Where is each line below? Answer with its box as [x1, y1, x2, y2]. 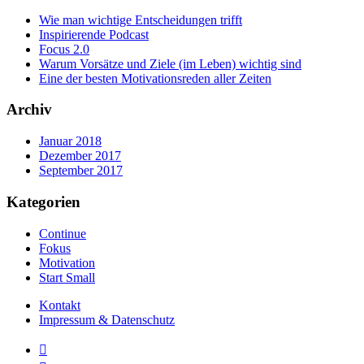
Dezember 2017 [39, 149, 121, 163]
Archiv [6, 101, 52, 119]
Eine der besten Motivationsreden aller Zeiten [39, 71, 271, 85]
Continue [39, 226, 86, 240]
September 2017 [39, 163, 123, 178]
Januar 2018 [39, 134, 102, 149]
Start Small [39, 270, 95, 284]
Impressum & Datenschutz [39, 312, 175, 327]
